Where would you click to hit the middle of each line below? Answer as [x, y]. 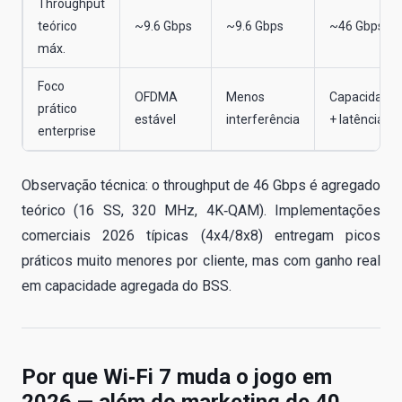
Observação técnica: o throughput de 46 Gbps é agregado [201, 186]
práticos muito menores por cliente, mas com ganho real [201, 261]
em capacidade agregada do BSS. [127, 286]
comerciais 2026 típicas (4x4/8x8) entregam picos [201, 236]
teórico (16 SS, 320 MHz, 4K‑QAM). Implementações [201, 211]
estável [155, 120]
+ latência [357, 120]
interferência [263, 120]
